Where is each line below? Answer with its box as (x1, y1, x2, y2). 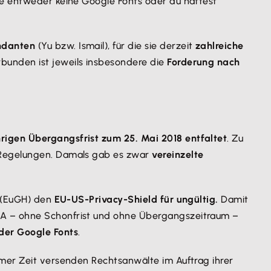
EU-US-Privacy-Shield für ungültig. (54, 194, 221, 205)
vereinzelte (152, 149, 204, 160)
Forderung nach (167, 56, 240, 68)
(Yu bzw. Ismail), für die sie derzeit (35, 40, 195, 51)
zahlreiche (195, 40, 244, 51)
